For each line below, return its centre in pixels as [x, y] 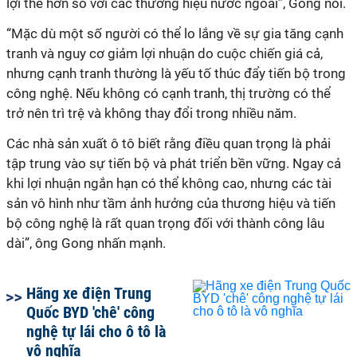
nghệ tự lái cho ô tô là [96, 331]
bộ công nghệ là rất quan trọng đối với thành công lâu [165, 223]
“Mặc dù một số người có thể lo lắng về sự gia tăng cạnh [175, 33]
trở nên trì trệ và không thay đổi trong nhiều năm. [151, 113]
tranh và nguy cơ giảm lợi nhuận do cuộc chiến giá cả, [165, 53]
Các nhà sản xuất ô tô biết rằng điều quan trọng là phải [169, 143]
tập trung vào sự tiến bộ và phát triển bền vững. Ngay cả [174, 163]
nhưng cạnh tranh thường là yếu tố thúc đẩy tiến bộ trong [176, 73]
